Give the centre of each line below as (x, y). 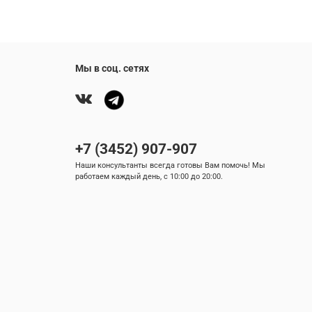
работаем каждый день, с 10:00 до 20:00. (149, 177)
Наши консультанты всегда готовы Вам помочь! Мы (170, 166)
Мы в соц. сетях (112, 69)
